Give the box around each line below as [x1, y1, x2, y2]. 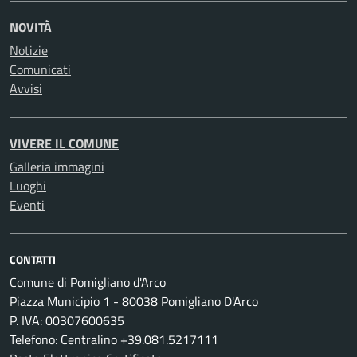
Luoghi [10, 176, 46, 195]
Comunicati [10, 60, 71, 79]
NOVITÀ [10, 18, 52, 37]
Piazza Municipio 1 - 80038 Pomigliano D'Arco [10, 292, 258, 311]
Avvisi [10, 79, 42, 98]
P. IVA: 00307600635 [10, 311, 124, 330]
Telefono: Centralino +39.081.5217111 [10, 330, 218, 349]
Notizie [10, 41, 48, 60]
